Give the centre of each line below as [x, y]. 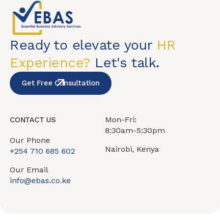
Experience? [50, 62]
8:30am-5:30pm [135, 130]
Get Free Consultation [61, 83]
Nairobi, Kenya [132, 149]
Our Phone [30, 140]
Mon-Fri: [122, 119]
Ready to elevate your [83, 45]
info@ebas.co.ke [40, 180]
